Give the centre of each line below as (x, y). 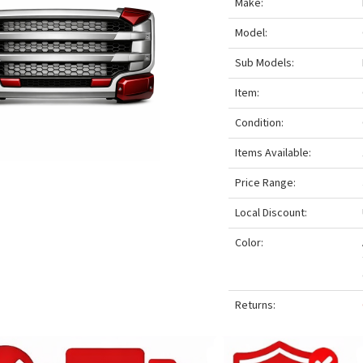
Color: (250, 243)
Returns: (256, 305)
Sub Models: (265, 63)
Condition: (260, 123)
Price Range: (266, 183)
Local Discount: (271, 213)
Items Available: (273, 153)
